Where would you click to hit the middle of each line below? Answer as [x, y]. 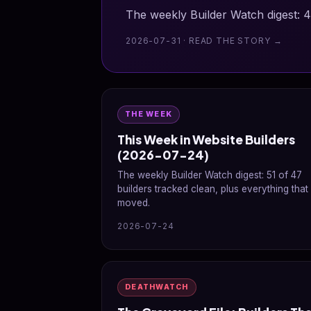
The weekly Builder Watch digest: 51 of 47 [210, 175]
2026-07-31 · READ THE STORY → [204, 41]
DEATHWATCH [157, 287]
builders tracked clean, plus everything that [213, 189]
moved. [134, 203]
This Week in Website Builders [206, 140]
